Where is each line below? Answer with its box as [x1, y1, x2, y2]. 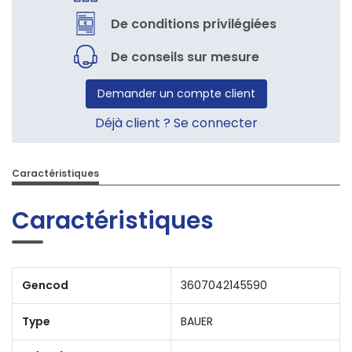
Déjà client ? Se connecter [94, 114, 258, 132]
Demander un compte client [97, 86, 255, 101]
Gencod [22, 277, 68, 293]
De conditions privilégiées [111, 14, 277, 33]
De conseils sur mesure [111, 47, 259, 66]
